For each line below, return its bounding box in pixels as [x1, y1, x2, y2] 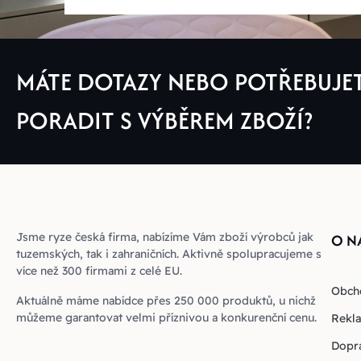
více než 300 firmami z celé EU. [16, 263, 182, 279]
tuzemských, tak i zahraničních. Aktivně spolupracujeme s [16, 247, 322, 262]
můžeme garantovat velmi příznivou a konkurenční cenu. [16, 310, 317, 326]
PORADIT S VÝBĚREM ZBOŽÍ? [16, 103, 313, 139]
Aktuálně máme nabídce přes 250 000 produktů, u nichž [16, 293, 316, 309]
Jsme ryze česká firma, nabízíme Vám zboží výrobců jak [16, 230, 313, 245]
